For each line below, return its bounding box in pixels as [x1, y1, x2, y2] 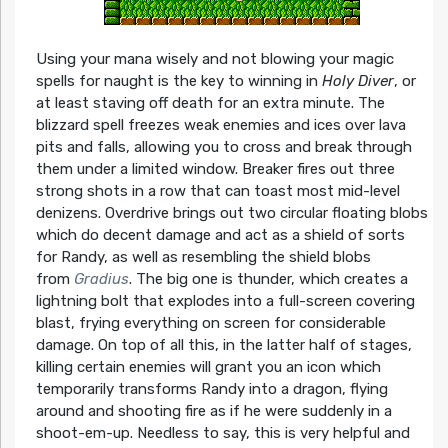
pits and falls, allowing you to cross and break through [35, 137, 412, 156]
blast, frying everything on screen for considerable [35, 313, 386, 332]
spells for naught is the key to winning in [35, 71, 322, 90]
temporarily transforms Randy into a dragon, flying [35, 379, 388, 398]
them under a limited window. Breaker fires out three [35, 159, 395, 178]
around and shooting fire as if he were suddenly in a [35, 401, 392, 420]
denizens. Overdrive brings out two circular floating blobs [35, 203, 428, 222]
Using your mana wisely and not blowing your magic [35, 49, 394, 68]
